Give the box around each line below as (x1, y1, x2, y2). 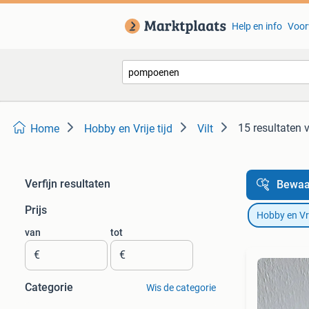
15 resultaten (238, 121, 301, 134)
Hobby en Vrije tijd (84, 122, 172, 135)
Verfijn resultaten (25, 177, 110, 190)
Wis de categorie (146, 282, 216, 293)
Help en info (231, 21, 282, 32)
